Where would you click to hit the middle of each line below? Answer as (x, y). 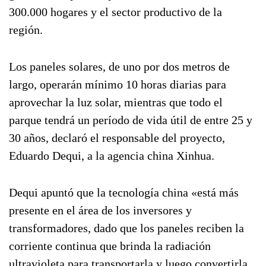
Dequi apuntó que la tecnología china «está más (124, 192)
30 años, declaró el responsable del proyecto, (117, 138)
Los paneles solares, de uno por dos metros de (119, 66)
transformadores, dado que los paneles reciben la (126, 228)
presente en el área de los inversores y (100, 210)
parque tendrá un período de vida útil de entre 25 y (131, 120)
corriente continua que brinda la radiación (110, 246)
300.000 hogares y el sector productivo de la (115, 12)
